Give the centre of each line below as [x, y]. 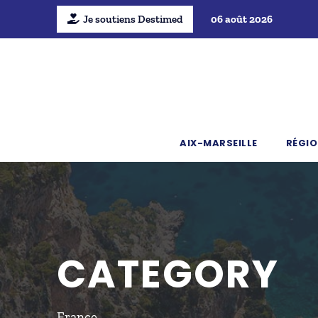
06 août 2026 [241, 19]
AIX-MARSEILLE [219, 143]
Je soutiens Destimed [132, 19]
